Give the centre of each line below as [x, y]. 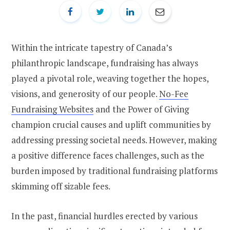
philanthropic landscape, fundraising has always [105, 63]
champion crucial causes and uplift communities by [111, 124]
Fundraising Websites [52, 109]
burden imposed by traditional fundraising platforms [114, 170]
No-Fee [174, 93]
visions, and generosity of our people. [85, 93]
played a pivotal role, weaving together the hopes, [110, 78]
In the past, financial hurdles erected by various [104, 216]
